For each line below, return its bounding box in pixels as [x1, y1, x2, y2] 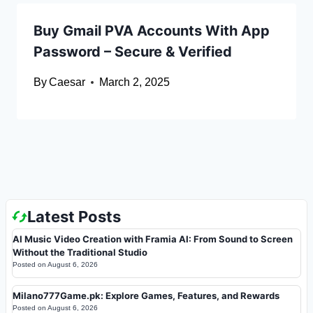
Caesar [49, 76, 86, 89]
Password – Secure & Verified [34, 43, 232, 61]
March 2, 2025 [99, 76, 170, 89]
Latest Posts [27, 207, 121, 226]
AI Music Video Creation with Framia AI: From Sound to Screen [13, 233, 293, 245]
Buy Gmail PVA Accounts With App [34, 22, 270, 40]
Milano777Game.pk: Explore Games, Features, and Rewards [13, 289, 279, 301]
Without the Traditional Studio [13, 246, 147, 258]
